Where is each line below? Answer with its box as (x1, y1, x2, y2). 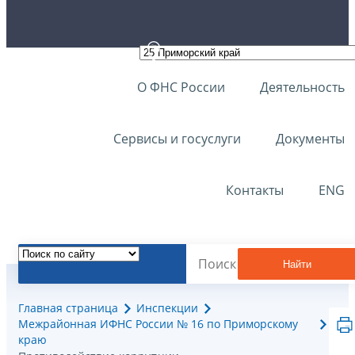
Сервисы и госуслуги (113, 130, 241, 147)
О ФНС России (137, 78, 225, 96)
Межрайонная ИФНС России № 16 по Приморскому (18, 316, 298, 332)
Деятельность (260, 78, 345, 96)
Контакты (226, 181, 284, 199)
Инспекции (136, 300, 198, 316)
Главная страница (18, 300, 118, 316)
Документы (276, 130, 345, 147)
